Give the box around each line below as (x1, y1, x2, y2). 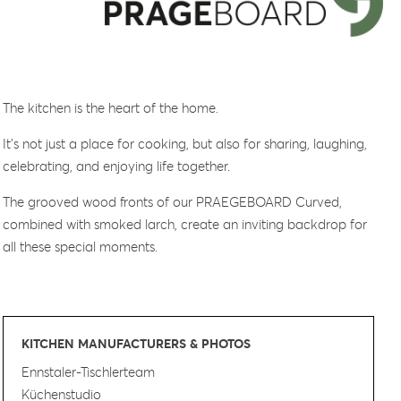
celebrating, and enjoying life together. (3, 157, 231, 175)
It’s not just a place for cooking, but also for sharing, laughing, (3, 134, 368, 152)
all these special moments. (3, 237, 158, 255)
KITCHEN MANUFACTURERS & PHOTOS (21, 335, 252, 352)
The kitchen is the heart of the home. (3, 98, 219, 116)
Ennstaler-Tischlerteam (21, 363, 156, 380)
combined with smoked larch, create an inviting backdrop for (3, 215, 368, 233)
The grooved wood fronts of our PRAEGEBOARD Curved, (3, 192, 343, 210)
